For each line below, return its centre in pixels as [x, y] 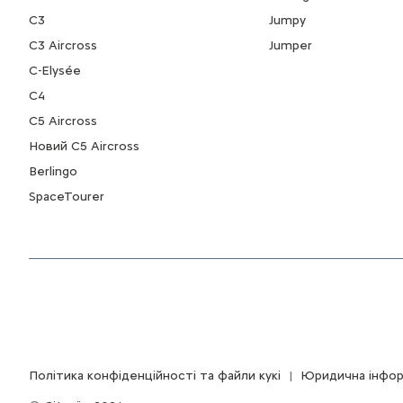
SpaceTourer [67, 196]
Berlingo [53, 171]
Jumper [290, 45]
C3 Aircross [63, 45]
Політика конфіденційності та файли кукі [155, 375]
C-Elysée [55, 70]
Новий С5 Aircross [84, 146]
